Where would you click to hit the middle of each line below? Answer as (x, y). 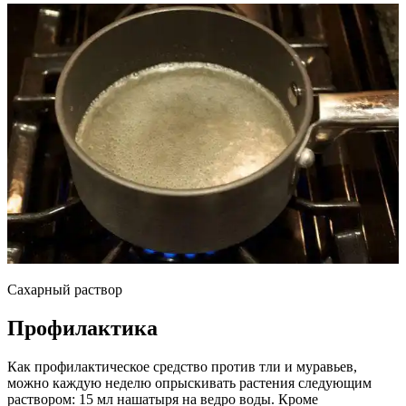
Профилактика (82, 329)
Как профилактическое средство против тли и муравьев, (182, 367)
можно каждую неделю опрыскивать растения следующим (189, 383)
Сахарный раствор (65, 290)
